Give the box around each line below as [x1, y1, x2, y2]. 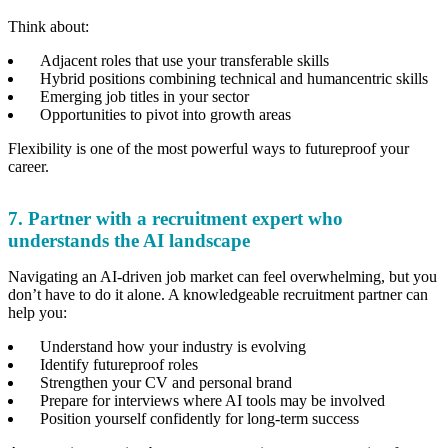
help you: [8, 303, 71, 321]
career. [8, 157, 53, 175]
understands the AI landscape [8, 229, 250, 251]
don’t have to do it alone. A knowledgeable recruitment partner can [8, 285, 428, 303]
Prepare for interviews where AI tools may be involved [40, 391, 389, 409]
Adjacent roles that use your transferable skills [40, 51, 333, 69]
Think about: [8, 17, 93, 35]
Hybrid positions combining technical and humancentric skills [40, 69, 432, 87]
